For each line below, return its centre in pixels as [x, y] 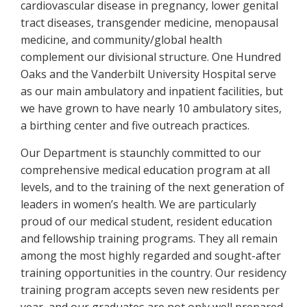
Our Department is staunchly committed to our [141, 153]
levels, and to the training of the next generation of [152, 187]
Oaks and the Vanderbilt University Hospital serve [148, 74]
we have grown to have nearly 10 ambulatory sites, [151, 108]
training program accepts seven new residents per [150, 290]
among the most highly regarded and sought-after [151, 256]
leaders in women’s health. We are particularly [138, 204]
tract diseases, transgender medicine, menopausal [149, 23]
